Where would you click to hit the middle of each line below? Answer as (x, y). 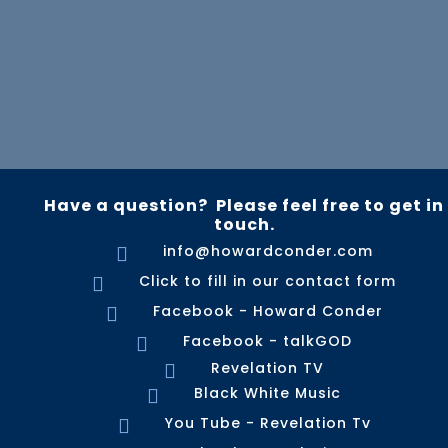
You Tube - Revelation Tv (267, 423)
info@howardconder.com (267, 251)
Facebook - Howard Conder (267, 311)
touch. (244, 225)
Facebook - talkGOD (267, 341)
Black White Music (267, 393)
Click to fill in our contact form (267, 281)
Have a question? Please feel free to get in (244, 206)
